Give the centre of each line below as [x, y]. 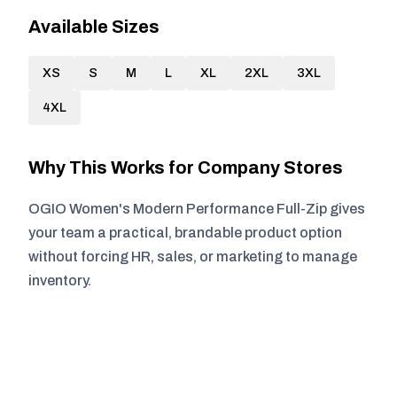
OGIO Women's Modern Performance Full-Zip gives [197, 209]
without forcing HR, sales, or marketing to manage [193, 257]
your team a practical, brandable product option [185, 233]
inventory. [60, 280]
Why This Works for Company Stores [186, 167]
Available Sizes [94, 27]
